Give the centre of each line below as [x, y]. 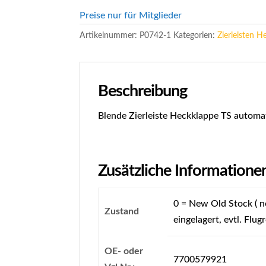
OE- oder [123, 251]
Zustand [121, 211]
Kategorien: [196, 36]
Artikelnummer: [110, 36]
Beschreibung [143, 91]
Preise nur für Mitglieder [131, 15]
